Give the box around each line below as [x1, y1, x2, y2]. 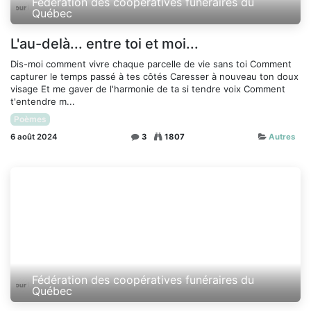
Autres [269, 131, 295, 142]
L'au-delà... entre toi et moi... [10, 35, 199, 52]
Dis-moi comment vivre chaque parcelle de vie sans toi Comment [10, 58, 292, 69]
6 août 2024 [10, 131, 58, 142]
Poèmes [13, 113, 47, 124]
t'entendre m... [10, 95, 75, 107]
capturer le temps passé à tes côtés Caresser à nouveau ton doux [10, 70, 299, 82]
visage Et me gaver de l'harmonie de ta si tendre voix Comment [10, 83, 285, 94]
